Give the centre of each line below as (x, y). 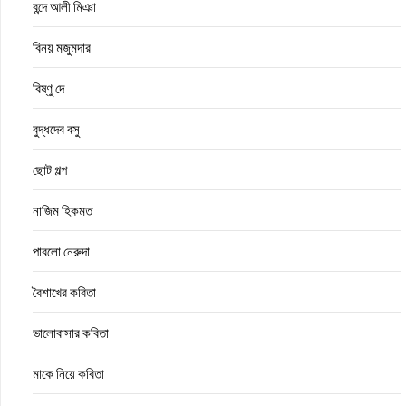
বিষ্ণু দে (48, 88)
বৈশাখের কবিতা (64, 292)
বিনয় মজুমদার (62, 48)
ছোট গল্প (50, 170)
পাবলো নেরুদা (61, 251)
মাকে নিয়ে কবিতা (68, 374)
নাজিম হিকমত (63, 211)
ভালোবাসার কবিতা (71, 333)
